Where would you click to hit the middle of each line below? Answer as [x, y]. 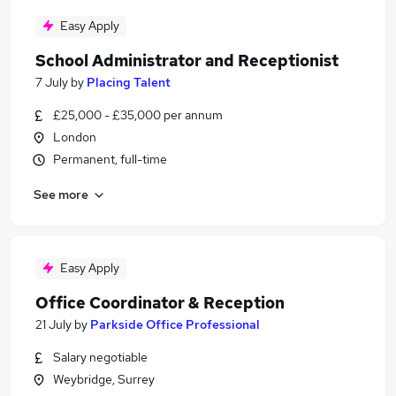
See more [61, 194]
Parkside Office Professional [175, 324]
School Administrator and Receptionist [187, 61]
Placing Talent [129, 82]
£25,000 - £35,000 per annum [138, 115]
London [75, 137]
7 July [52, 82]
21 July [53, 324]
